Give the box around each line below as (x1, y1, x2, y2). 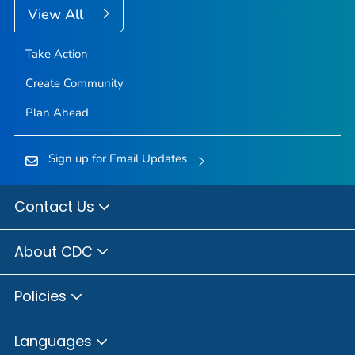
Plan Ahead (25, 104, 89, 120)
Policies (14, 286, 71, 307)
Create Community (25, 74, 124, 91)
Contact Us (14, 197, 98, 217)
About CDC (14, 241, 97, 261)
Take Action (25, 45, 88, 62)
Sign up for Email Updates (48, 150, 187, 166)
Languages (14, 330, 96, 351)
